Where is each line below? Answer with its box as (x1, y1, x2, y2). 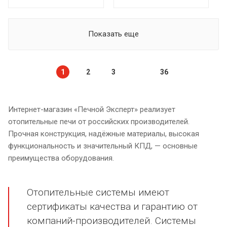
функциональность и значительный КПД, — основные (8, 141, 198, 150)
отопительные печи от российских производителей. (8, 117, 190, 126)
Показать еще (88, 29, 139, 39)
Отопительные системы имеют (27, 186, 169, 198)
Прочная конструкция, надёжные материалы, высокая (8, 129, 199, 138)
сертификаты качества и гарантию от (27, 200, 198, 212)
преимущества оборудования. (8, 154, 114, 163)
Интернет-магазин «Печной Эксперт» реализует (8, 105, 175, 114)
